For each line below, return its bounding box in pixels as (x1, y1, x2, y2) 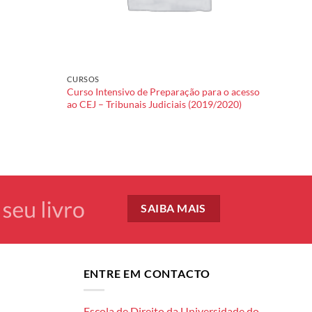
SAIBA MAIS (141, 202, 206, 215)
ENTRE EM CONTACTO (83, 266, 211, 280)
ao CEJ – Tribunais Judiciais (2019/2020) (66, 98, 242, 111)
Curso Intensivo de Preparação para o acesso (66, 86, 260, 98)
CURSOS (66, 75, 100, 84)
